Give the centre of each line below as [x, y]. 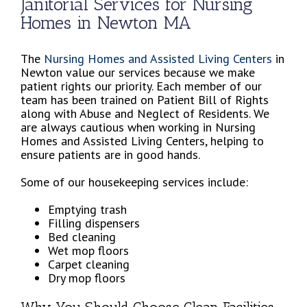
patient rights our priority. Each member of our [141, 86]
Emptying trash [87, 209]
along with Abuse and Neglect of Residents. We [145, 113]
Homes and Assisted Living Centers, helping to [142, 140]
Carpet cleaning [89, 264]
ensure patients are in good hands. [110, 154]
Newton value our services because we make [138, 72]
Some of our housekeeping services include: [134, 182]
